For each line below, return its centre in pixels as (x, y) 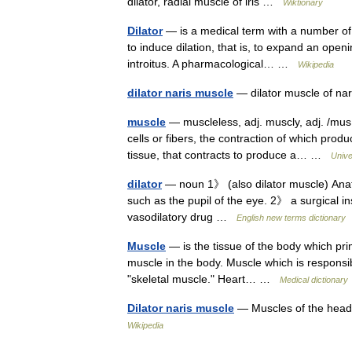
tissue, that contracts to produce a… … (229, 155)
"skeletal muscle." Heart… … (203, 279)
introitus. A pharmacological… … (213, 64)
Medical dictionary (314, 280)
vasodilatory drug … (182, 217)
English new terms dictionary (291, 218)
